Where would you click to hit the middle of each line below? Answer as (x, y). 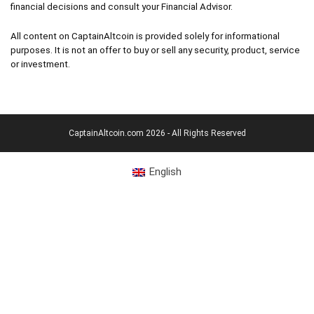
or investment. (40, 64)
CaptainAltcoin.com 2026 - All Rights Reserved (157, 133)
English (165, 172)
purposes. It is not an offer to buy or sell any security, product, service (155, 50)
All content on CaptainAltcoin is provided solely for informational (145, 36)
